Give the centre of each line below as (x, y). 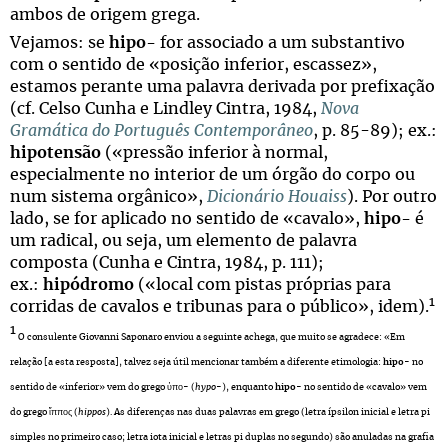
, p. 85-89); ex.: (375, 131)
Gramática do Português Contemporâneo (161, 131)
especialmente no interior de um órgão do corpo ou (212, 175)
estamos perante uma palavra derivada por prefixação (222, 87)
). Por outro (392, 197)
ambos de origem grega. (105, 15)
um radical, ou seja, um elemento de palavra (183, 241)
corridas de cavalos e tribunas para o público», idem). (219, 307)
